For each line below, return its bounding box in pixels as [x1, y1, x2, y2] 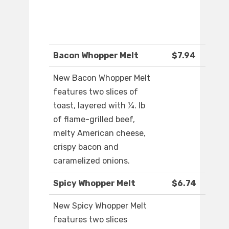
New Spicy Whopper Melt [53, 201, 147, 211]
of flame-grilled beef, [53, 114, 135, 125]
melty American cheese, [53, 128, 146, 139]
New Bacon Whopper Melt [53, 73, 150, 83]
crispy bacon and [53, 142, 119, 152]
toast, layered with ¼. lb [53, 101, 145, 111]
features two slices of [53, 87, 138, 97]
